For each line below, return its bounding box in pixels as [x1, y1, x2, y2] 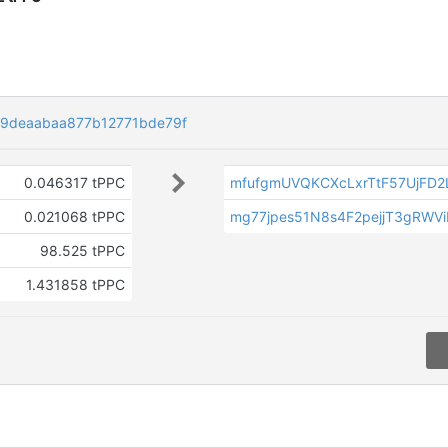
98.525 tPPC [39, 242, 125, 259]
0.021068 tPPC [23, 208, 125, 225]
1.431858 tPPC [25, 276, 125, 293]
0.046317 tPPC [23, 174, 125, 191]
